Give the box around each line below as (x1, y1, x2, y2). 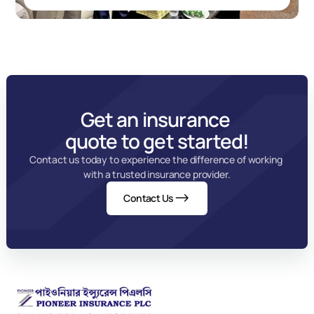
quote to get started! (64, 128, 250, 154)
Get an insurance (80, 106, 234, 132)
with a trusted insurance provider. (83, 168, 231, 181)
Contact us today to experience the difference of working (29, 153, 282, 166)
